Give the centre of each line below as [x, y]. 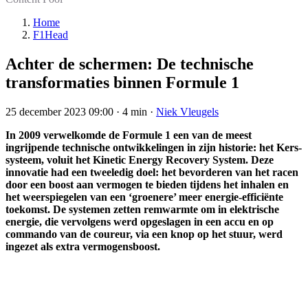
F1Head [51, 35]
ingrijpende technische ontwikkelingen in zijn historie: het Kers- [154, 148]
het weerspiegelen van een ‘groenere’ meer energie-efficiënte [144, 197]
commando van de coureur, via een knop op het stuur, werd [144, 234]
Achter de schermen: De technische [130, 64]
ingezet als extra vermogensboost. [83, 247]
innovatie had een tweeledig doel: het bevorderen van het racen [152, 173]
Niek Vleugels [187, 112]
